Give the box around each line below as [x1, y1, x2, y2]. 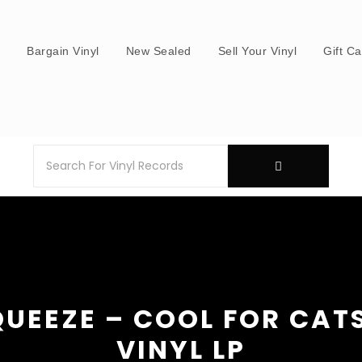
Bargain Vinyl [27, 44, 99, 57]
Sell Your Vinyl [217, 44, 297, 57]
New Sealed [125, 44, 192, 57]
